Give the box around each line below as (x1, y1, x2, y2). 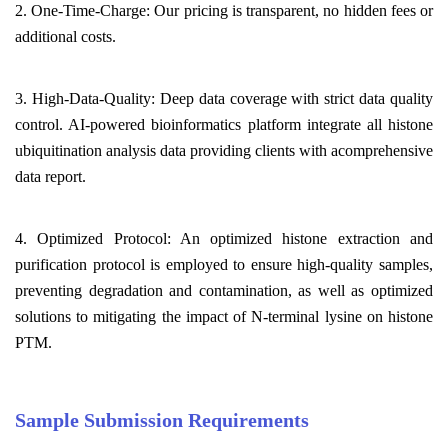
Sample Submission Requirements (15, 408, 309, 431)
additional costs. (15, 27, 116, 45)
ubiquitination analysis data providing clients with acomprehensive (15, 141, 433, 159)
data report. (15, 167, 86, 185)
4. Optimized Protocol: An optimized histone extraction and (15, 229, 433, 247)
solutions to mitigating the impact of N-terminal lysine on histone (15, 307, 433, 325)
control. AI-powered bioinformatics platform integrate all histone (15, 115, 433, 133)
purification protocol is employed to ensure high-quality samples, (15, 255, 433, 273)
